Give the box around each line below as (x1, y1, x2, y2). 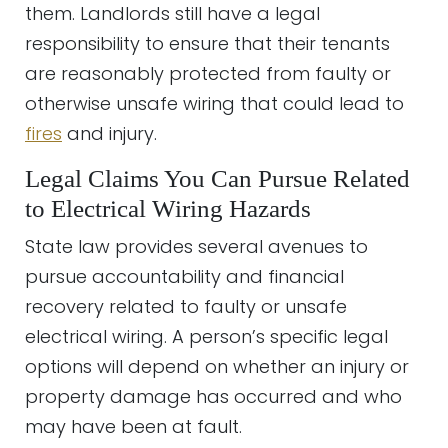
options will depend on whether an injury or (25, 354, 409, 379)
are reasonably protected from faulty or (25, 61, 391, 86)
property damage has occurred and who (25, 384, 402, 409)
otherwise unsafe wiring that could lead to (25, 91, 404, 116)
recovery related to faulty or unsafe (25, 294, 347, 319)
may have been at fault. (25, 414, 242, 439)
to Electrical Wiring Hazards (25, 195, 311, 222)
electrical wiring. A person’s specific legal (25, 324, 388, 349)
